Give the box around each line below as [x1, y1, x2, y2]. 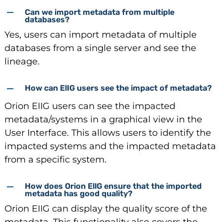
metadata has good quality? [24, 189, 132, 199]
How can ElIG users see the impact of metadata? [24, 83, 212, 93]
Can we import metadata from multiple [24, 7, 174, 17]
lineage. [4, 55, 40, 67]
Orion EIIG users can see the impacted [4, 100, 175, 111]
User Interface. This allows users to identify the [4, 127, 211, 138]
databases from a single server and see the [4, 42, 196, 54]
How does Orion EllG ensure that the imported [24, 181, 202, 191]
